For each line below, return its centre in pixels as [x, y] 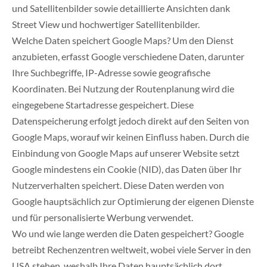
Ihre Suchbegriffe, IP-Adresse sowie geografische [111, 73]
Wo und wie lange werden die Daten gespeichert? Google [128, 234]
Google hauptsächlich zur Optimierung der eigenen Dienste [133, 201]
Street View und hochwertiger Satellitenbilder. [106, 24]
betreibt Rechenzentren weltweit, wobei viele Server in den [131, 250]
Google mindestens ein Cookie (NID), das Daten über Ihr [127, 169]
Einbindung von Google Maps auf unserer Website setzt [126, 153]
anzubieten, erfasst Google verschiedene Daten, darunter [128, 57]
